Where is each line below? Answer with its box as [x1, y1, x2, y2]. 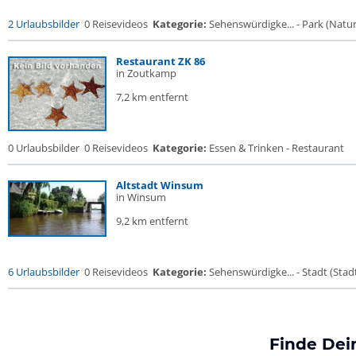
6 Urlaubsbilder [8, 265, 79, 279]
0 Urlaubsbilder [8, 141, 79, 155]
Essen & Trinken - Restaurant [207, 141, 344, 155]
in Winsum [116, 190, 166, 204]
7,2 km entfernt [116, 90, 188, 104]
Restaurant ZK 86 [116, 54, 205, 68]
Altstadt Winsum [116, 178, 203, 192]
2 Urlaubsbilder [8, 17, 79, 31]
